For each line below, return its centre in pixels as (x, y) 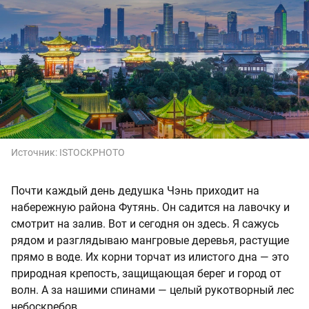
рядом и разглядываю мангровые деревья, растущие (150, 240)
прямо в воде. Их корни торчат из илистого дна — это (150, 257)
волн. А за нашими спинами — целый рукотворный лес (152, 290)
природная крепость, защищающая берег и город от (146, 273)
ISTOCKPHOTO (92, 152)
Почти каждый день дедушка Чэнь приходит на (135, 190)
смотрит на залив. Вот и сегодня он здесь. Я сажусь (145, 223)
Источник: (35, 152)
